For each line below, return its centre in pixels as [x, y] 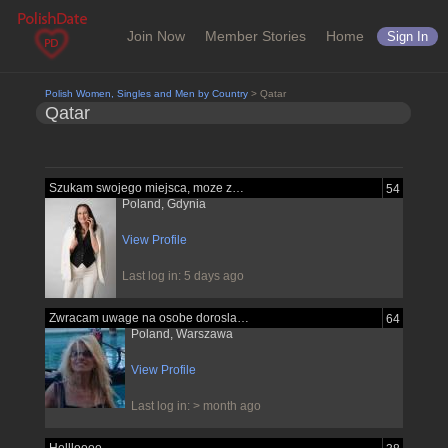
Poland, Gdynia [163, 204]
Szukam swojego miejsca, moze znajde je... [237, 188]
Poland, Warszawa [181, 334]
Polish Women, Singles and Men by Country [146, 93]
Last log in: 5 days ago [182, 276]
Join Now [156, 36]
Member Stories [255, 36]
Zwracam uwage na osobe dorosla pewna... [242, 318]
